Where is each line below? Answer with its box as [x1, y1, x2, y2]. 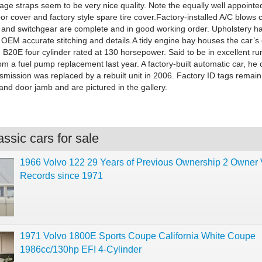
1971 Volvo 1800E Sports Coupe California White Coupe [20, 231, 256, 241]
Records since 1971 [20, 171, 103, 181]
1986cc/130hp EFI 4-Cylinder [20, 244, 142, 254]
